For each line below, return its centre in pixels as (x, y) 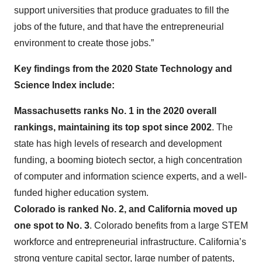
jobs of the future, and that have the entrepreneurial (119, 27)
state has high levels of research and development (118, 144)
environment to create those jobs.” (84, 43)
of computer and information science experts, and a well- (130, 176)
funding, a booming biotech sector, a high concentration (128, 160)
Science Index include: (64, 85)
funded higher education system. (81, 193)
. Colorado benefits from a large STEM (169, 225)
